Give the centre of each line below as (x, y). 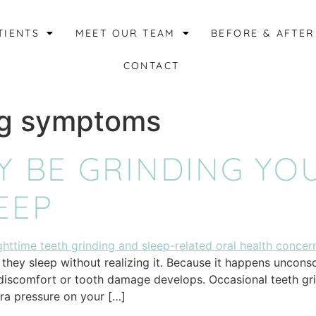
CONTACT (151, 65)
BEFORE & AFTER (263, 33)
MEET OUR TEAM (125, 33)
